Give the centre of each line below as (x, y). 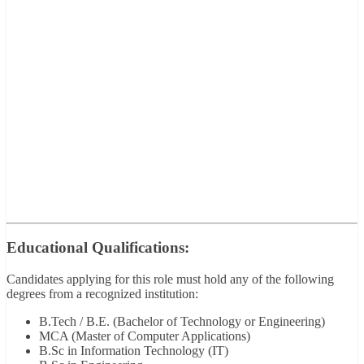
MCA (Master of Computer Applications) (145, 336)
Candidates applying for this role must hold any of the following (170, 279)
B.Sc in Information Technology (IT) (134, 351)
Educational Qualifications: (98, 248)
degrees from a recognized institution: (102, 294)
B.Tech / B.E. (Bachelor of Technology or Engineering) (182, 322)
